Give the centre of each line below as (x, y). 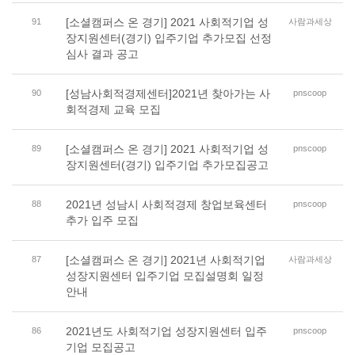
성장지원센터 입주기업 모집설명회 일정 (164, 276)
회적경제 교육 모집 (113, 109)
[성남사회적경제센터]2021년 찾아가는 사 (168, 94)
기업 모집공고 (100, 347)
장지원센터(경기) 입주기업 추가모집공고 (167, 165)
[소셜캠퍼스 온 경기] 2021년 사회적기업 (165, 260)
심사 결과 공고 (102, 54)
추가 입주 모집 (102, 220)
